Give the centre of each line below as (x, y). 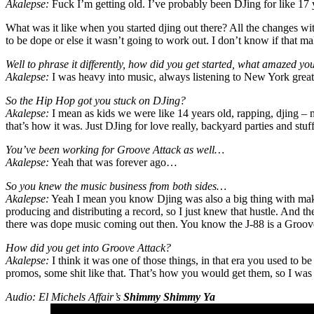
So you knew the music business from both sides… (116, 186)
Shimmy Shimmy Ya (169, 296)
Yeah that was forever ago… (113, 162)
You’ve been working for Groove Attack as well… (115, 149)
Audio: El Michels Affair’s (64, 296)
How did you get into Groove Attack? (88, 247)
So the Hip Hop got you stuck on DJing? (96, 100)
